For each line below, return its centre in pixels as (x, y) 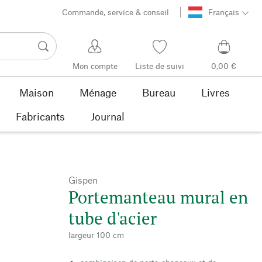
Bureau (159, 92)
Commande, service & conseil (116, 12)
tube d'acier (113, 218)
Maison (37, 92)
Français (223, 12)
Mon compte (95, 66)
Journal (107, 116)
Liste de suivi (159, 66)
